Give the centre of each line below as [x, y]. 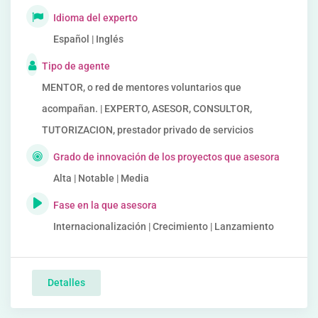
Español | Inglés [88, 39]
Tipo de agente [76, 66]
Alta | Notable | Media [101, 178]
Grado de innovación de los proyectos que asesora [166, 157]
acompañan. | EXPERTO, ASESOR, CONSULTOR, [147, 109]
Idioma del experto [95, 18]
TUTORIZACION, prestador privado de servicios [148, 130]
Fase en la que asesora [105, 205]
